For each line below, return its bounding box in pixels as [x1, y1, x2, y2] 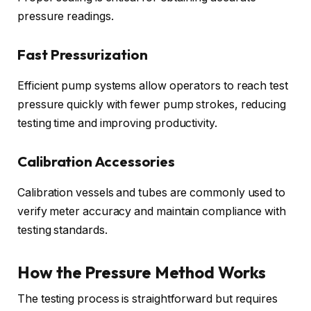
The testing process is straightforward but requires [17, 292, 278, 305]
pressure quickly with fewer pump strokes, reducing [17, 97, 287, 111]
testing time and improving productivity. [17, 116, 217, 130]
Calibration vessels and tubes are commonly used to [17, 185, 286, 199]
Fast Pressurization [17, 46, 148, 64]
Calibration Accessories [17, 153, 176, 171]
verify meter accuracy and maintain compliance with [17, 204, 287, 218]
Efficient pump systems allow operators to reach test [17, 78, 288, 92]
